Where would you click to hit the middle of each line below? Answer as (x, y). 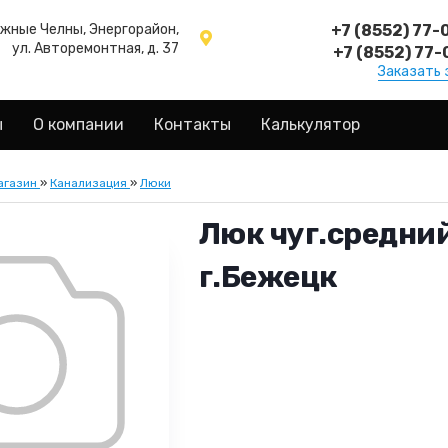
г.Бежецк (268, 277)
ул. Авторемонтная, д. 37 (95, 48)
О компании (78, 124)
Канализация (88, 183)
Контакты (192, 124)
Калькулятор (310, 124)
